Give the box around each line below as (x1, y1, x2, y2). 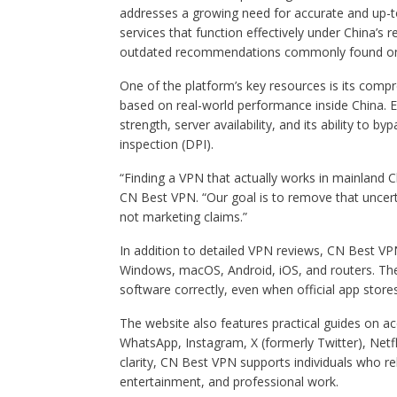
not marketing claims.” (119, 208, 247, 225)
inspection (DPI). (119, 136, 214, 152)
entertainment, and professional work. (119, 373, 339, 390)
